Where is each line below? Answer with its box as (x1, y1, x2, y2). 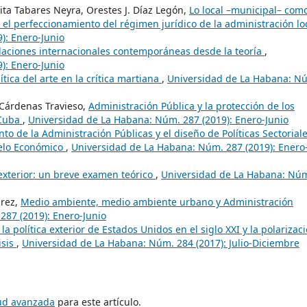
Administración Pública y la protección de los (88, 99, 295, 112)
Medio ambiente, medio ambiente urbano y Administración (21, 195, 293, 208)
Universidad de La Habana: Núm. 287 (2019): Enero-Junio (28, 112, 288, 126)
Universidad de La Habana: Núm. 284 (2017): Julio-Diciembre (22, 236, 299, 249)
